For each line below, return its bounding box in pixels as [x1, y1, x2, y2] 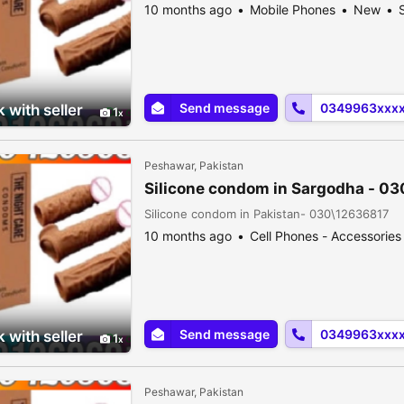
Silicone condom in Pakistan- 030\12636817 [144, 207, 389, 221]
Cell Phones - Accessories [250, 228, 401, 243]
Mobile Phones [250, 2, 335, 17]
